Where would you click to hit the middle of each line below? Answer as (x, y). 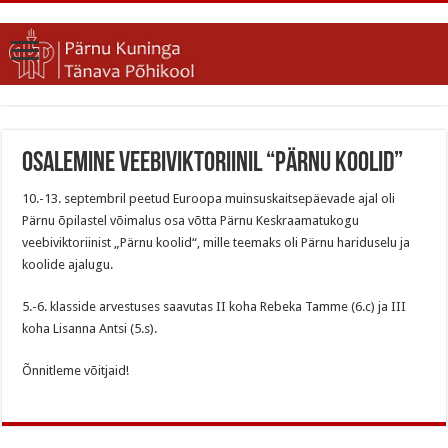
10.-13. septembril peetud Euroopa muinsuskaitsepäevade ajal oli (209, 199)
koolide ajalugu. (69, 265)
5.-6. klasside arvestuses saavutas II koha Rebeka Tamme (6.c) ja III (214, 307)
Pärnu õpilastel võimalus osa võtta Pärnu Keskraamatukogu (191, 221)
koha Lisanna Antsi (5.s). (91, 329)
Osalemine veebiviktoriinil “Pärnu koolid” (213, 164)
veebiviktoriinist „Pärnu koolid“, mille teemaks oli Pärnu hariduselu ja (216, 243)
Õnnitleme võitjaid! (77, 371)
